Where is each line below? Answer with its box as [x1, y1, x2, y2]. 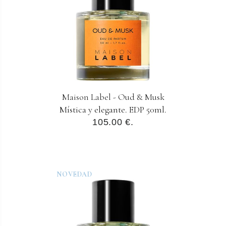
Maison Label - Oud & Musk [62, 91, 164, 103]
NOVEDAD [56, 169, 92, 179]
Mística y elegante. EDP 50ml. [60, 104, 166, 116]
